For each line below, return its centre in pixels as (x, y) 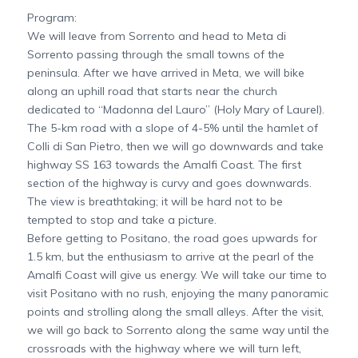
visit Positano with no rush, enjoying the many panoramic (177, 293)
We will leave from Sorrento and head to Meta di (156, 36)
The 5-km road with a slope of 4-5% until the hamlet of (172, 127)
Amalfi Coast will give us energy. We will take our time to (177, 274)
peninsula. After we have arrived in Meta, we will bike (165, 72)
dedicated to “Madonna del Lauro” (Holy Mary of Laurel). (175, 109)
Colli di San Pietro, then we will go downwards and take (175, 146)
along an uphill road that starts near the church (152, 91)
